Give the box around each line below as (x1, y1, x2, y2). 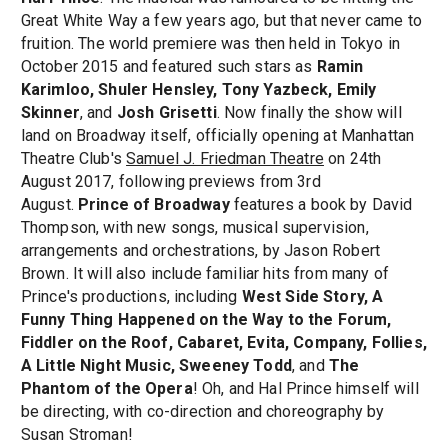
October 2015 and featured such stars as (20, 57, 317, 77)
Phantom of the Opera (20, 379, 193, 399)
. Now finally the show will (216, 103, 402, 123)
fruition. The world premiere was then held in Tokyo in (20, 34, 400, 54)
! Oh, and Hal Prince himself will (192, 379, 419, 399)
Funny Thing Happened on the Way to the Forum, (20, 310, 392, 330)
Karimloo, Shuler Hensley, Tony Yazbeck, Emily (20, 80, 377, 100)
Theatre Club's (20, 149, 127, 169)
